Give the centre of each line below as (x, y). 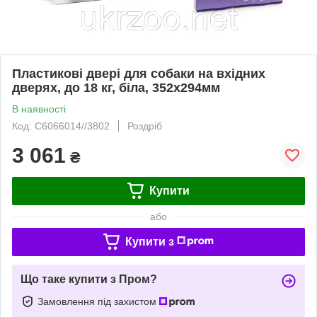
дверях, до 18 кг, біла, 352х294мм (116, 87)
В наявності (39, 109)
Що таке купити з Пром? (89, 279)
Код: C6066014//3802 (61, 126)
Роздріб (145, 126)
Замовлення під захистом (98, 301)
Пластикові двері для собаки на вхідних (139, 73)
